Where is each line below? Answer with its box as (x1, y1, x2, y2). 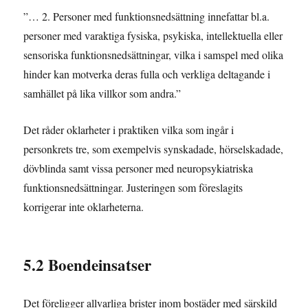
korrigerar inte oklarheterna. (23, 199, 144, 214)
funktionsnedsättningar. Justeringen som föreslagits (23, 179, 243, 195)
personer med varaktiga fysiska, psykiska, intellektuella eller (23, 28, 283, 43)
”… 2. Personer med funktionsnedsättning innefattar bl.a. (23, 9, 270, 24)
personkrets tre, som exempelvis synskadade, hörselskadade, (23, 141, 284, 156)
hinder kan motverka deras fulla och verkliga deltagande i (23, 67, 271, 82)
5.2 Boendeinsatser (23, 252, 152, 276)
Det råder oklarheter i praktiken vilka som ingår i (23, 122, 234, 137)
